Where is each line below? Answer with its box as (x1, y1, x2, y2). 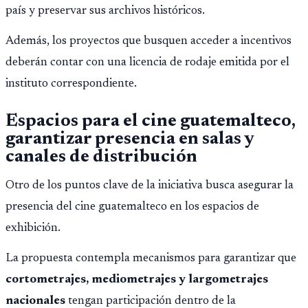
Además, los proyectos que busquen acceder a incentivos (5, 34, 291, 47)
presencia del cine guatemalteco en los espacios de (5, 201, 259, 214)
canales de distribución (5, 148, 197, 167)
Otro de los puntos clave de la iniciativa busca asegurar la (5, 179, 294, 192)
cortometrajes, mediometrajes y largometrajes (5, 274, 268, 287)
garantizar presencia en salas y (5, 131, 254, 149)
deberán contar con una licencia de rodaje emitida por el (5, 56, 289, 69)
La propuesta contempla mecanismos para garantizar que (5, 252, 296, 265)
